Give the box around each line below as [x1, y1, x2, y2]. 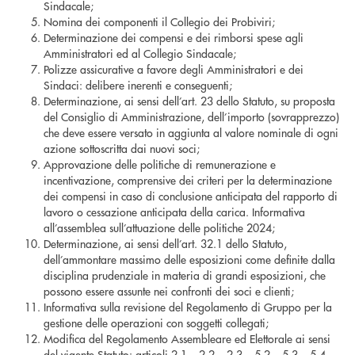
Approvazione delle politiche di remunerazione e [44, 156, 276, 173]
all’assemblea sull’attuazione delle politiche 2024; [44, 219, 275, 236]
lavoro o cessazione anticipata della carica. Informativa [44, 204, 305, 220]
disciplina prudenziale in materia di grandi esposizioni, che [44, 267, 326, 284]
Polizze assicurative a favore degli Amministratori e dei [44, 61, 303, 78]
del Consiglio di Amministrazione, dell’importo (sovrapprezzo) [44, 109, 339, 125]
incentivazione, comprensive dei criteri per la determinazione [44, 172, 332, 189]
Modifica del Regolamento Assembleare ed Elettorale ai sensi [44, 330, 330, 347]
